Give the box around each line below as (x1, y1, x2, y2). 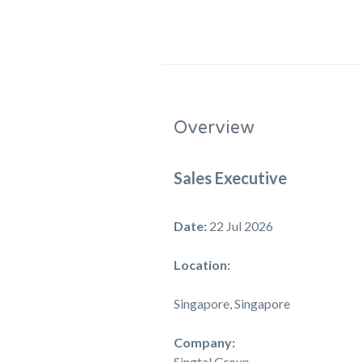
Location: (173, 257, 230, 272)
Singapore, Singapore (173, 296, 290, 311)
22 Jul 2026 (208, 218, 273, 234)
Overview (173, 117, 254, 138)
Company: (173, 335, 235, 350)
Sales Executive (173, 168, 287, 187)
